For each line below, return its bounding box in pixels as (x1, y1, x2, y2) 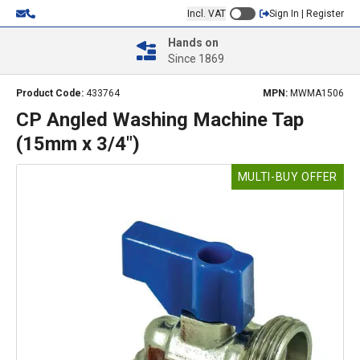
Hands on (167, 36, 219, 49)
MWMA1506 (290, 88, 344, 99)
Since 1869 (167, 52, 224, 65)
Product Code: (16, 88, 86, 99)
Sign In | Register (269, 7, 344, 19)
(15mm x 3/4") (16, 133, 140, 155)
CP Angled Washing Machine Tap (16, 108, 304, 131)
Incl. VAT (187, 7, 226, 19)
